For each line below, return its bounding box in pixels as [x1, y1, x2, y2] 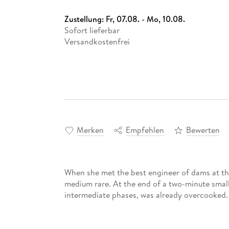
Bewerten [186, 124, 220, 136]
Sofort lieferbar [64, 24, 120, 36]
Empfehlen [125, 124, 164, 136]
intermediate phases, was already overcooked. [64, 189, 228, 201]
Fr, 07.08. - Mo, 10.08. [105, 13, 185, 25]
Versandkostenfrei [64, 35, 130, 47]
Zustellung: [64, 13, 106, 25]
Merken [76, 124, 104, 136]
